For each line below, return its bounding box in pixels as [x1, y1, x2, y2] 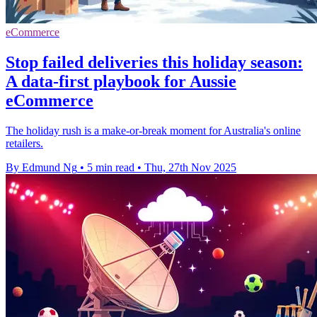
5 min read [87, 161, 134, 173]
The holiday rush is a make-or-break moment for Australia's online [6, 124, 301, 137]
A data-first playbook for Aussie [6, 71, 236, 91]
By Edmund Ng [6, 161, 77, 173]
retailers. [6, 137, 43, 149]
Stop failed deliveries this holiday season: [6, 52, 303, 71]
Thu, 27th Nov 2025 [144, 161, 236, 173]
